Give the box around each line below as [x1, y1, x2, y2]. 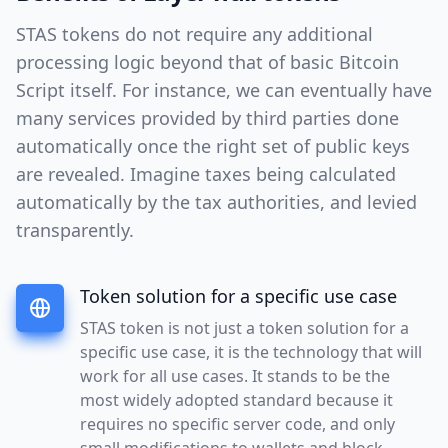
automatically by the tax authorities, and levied [16, 189, 417, 214]
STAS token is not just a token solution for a [80, 316, 409, 339]
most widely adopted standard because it [80, 388, 393, 411]
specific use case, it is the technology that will [80, 340, 422, 363]
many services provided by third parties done [16, 105, 399, 130]
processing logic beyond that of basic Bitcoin [16, 49, 399, 74]
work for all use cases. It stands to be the [80, 364, 390, 387]
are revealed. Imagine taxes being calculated [16, 161, 396, 186]
